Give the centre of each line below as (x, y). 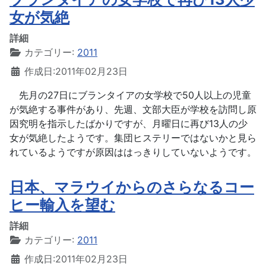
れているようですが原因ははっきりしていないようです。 (133, 152)
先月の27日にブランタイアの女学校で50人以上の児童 (130, 95)
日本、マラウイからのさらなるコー (132, 187)
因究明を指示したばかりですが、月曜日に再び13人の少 (129, 123)
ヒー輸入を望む (62, 205)
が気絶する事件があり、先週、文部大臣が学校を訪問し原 (133, 109)
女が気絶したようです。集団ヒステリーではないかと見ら (133, 137)
